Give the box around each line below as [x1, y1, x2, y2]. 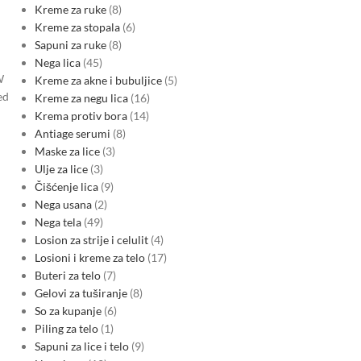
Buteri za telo [34, 268, 101, 282]
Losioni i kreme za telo [34, 251, 145, 264]
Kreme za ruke [34, 2, 106, 16]
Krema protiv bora [34, 109, 127, 122]
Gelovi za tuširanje [34, 286, 127, 300]
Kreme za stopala [34, 20, 120, 34]
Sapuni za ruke [34, 38, 106, 52]
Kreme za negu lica [34, 91, 128, 105]
